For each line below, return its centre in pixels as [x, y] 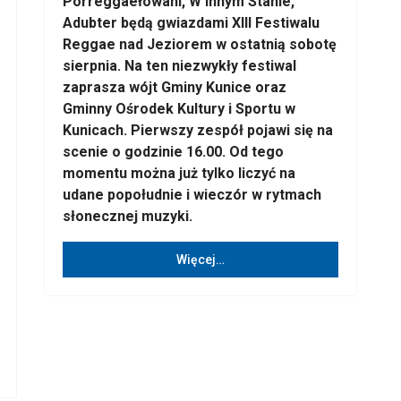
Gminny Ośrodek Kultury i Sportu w [179, 109]
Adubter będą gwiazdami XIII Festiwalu [191, 23]
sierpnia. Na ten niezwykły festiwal [179, 66]
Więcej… [200, 259]
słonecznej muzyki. [128, 216]
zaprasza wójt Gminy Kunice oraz [175, 87]
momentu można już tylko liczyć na [179, 173]
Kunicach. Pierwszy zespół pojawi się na [198, 130]
